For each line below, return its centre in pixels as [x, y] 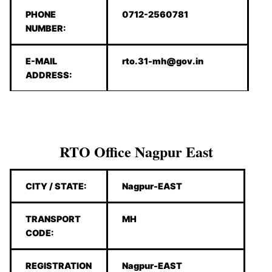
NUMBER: [46, 29]
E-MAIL [42, 61]
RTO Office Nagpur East [136, 151]
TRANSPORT [53, 219]
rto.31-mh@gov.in [163, 61]
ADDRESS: [49, 75]
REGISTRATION [59, 265]
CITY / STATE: [56, 186]
